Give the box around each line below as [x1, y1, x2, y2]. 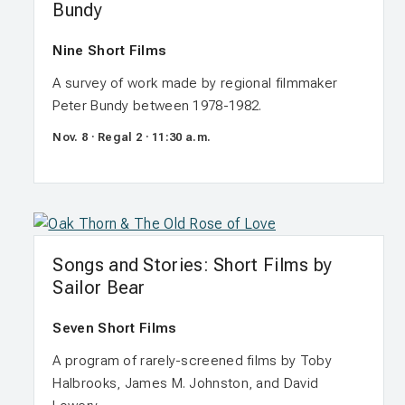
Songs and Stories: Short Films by [52, 253, 333, 276]
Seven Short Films [52, 319, 177, 336]
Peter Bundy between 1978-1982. [52, 98, 262, 115]
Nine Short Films [52, 42, 167, 60]
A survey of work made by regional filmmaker [52, 75, 338, 92]
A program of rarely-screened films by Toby [52, 352, 333, 369]
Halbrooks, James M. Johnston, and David [52, 374, 319, 391]
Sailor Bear [52, 276, 146, 298]
